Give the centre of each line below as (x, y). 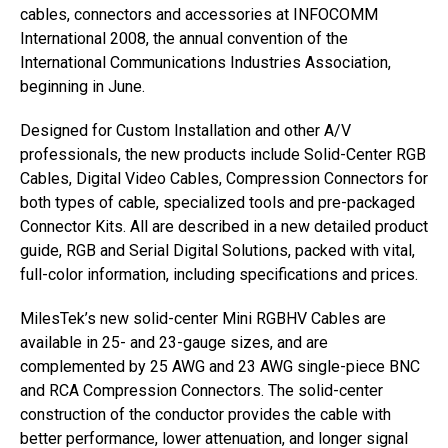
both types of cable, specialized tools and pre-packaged (217, 202)
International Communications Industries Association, (205, 62)
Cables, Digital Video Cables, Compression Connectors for (224, 178)
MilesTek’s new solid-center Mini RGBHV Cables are (203, 318)
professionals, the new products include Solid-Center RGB (223, 154)
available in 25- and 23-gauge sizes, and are (174, 342)
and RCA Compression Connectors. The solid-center (201, 390)
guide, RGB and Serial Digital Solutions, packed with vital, (217, 250)
